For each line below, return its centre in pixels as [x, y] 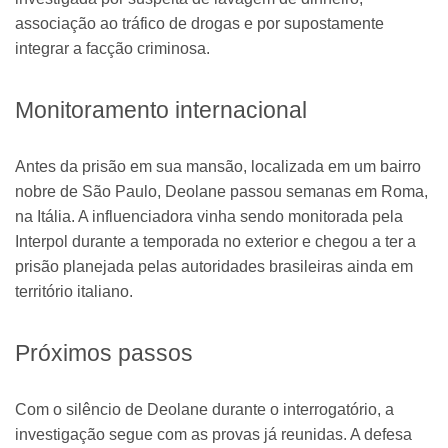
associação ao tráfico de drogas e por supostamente [199, 23]
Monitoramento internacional [161, 110]
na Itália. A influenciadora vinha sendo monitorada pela [209, 217]
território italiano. [74, 292]
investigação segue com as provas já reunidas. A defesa [213, 435]
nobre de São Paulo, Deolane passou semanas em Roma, [221, 192]
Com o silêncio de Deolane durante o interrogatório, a [204, 410]
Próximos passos [104, 353]
